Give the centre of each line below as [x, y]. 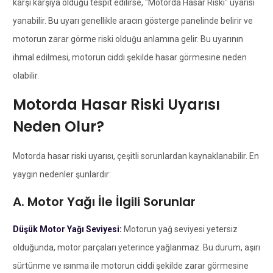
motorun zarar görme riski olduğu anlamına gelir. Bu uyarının [128, 39]
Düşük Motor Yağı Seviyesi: [68, 229]
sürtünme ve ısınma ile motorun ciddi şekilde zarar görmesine [130, 265]
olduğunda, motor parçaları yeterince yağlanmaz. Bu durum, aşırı [136, 247]
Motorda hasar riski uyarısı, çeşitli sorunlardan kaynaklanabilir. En [136, 156]
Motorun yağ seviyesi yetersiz [180, 229]
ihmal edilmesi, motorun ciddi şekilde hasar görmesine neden [129, 57]
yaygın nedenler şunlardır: [62, 174]
